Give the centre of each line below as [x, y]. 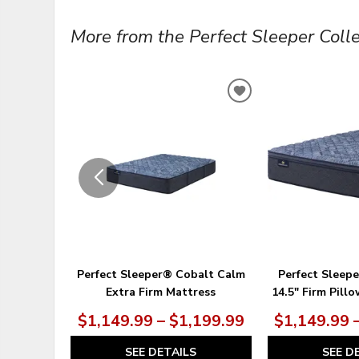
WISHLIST [272, 135]
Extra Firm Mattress [161, 292]
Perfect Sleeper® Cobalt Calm [161, 275]
